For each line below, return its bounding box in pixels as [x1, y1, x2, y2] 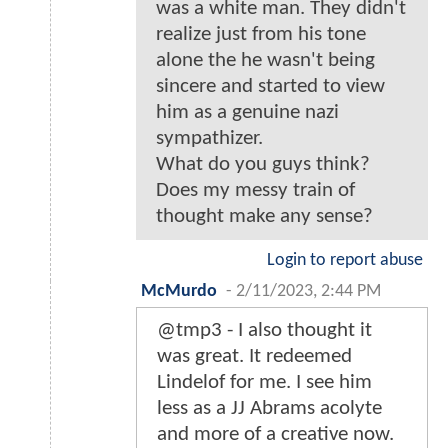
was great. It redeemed [157, 345, 352, 367]
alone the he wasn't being [156, 49, 375, 71]
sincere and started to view [156, 75, 385, 97]
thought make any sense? [156, 205, 373, 227]
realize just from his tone [156, 23, 366, 45]
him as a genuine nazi [156, 101, 339, 123]
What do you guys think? [156, 153, 370, 175]
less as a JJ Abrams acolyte [157, 397, 382, 419]
